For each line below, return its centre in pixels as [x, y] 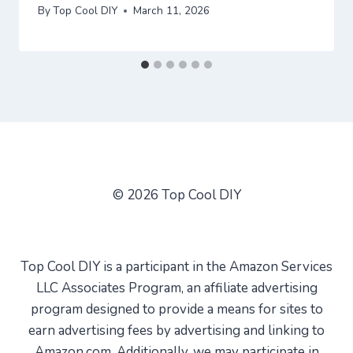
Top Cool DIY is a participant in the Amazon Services [176, 267]
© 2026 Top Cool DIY [176, 195]
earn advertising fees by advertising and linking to [176, 331]
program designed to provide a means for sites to [176, 309]
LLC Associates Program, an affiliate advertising [176, 288]
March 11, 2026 [172, 11]
